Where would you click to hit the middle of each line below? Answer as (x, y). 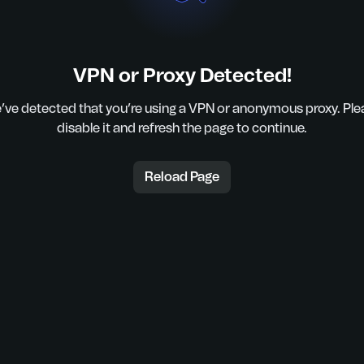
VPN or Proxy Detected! (182, 76)
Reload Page (182, 177)
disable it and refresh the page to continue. (182, 128)
